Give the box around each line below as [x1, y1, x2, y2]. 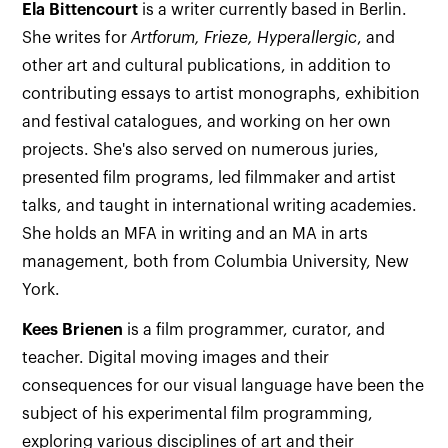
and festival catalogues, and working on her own [22, 114, 392, 130]
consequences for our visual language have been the [22, 378, 425, 394]
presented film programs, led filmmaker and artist [22, 170, 397, 186]
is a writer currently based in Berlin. [142, 2, 408, 18]
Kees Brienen [22, 322, 124, 338]
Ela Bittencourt [22, 2, 143, 18]
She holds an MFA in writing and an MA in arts [22, 226, 369, 242]
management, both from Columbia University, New [22, 254, 410, 270]
